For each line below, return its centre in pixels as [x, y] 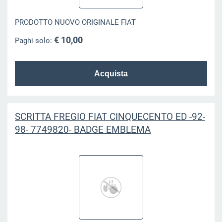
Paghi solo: [34, 40]
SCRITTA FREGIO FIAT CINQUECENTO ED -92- [110, 116]
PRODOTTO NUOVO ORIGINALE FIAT [75, 23]
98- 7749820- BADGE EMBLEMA [83, 129]
